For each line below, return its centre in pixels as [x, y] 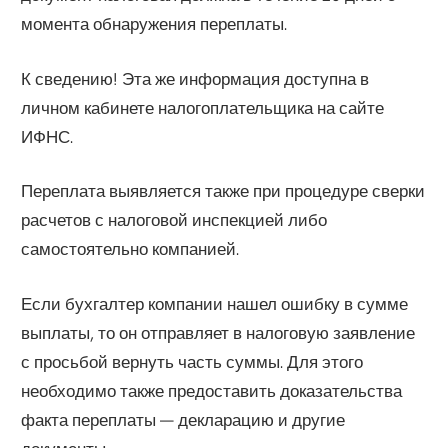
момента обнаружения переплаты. [154, 24]
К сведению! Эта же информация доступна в [195, 78]
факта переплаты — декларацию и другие [183, 419]
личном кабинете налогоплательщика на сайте [203, 107]
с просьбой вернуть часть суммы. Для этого [192, 361]
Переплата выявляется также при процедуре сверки [223, 191]
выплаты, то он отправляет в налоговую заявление [218, 332]
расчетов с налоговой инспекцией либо [174, 220]
